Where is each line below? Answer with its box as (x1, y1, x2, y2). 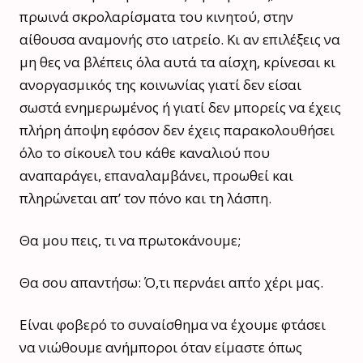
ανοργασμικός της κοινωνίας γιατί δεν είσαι (19, 75, 301, 94)
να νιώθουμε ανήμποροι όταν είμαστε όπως (19, 337, 302, 357)
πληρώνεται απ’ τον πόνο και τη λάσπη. (19, 188, 271, 207)
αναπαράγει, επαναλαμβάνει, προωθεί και (19, 165, 293, 185)
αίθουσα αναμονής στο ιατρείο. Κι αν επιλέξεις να (19, 29, 340, 49)
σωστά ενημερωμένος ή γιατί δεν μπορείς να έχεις (19, 97, 341, 117)
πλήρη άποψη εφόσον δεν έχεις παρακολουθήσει (19, 120, 335, 139)
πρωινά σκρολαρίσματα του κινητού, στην (19, 6, 293, 26)
